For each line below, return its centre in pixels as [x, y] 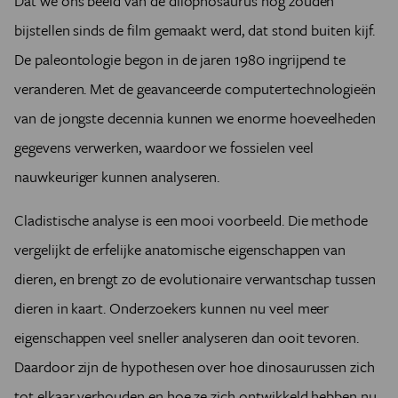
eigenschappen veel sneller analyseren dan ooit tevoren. [187, 337]
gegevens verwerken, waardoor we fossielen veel [164, 147]
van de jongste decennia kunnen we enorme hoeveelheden [195, 117]
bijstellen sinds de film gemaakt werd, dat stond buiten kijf [193, 29]
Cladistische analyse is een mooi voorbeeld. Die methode [191, 219]
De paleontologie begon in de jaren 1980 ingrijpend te [180, 59]
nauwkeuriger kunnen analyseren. [119, 176]
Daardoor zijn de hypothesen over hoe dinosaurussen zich [195, 366]
